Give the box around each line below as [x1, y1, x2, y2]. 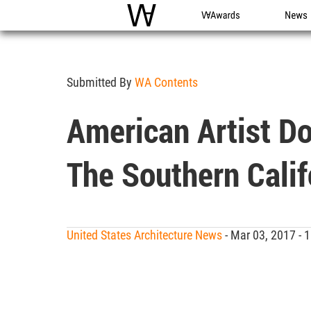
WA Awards [201, 24, 252, 37]
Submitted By [67, 75, 135, 90]
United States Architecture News [67, 228, 222, 242]
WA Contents [135, 75, 198, 90]
